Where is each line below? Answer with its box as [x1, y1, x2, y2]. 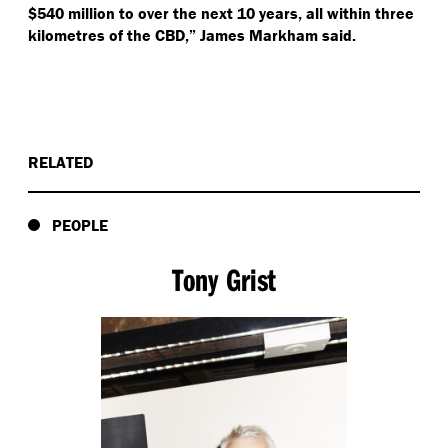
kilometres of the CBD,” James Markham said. [28, 25, 356, 46]
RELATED [28, 152, 93, 173]
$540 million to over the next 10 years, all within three [28, 3, 414, 24]
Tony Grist [171, 259, 277, 300]
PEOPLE [52, 215, 108, 236]
